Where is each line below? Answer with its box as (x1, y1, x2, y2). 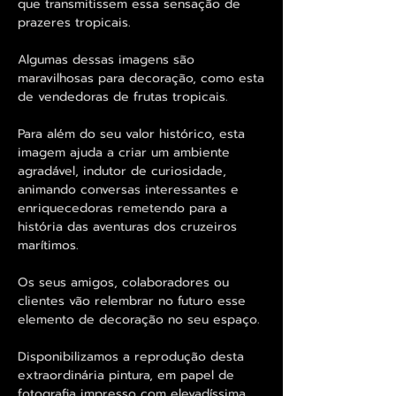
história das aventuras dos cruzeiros (18, 217, 237, 236)
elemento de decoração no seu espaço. (18, 309, 260, 329)
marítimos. (18, 235, 79, 255)
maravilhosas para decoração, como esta (18, 68, 264, 88)
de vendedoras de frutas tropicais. (18, 87, 228, 106)
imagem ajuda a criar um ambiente (18, 142, 230, 162)
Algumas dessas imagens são (18, 49, 194, 69)
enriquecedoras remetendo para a (18, 198, 227, 217)
